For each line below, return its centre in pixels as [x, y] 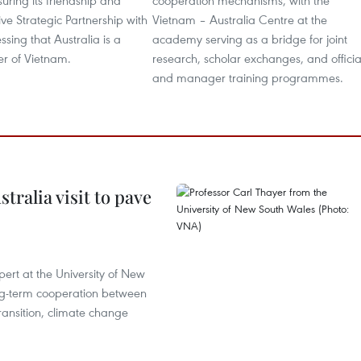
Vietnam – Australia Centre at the [240, 19]
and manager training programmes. [248, 77]
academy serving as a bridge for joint [250, 39]
